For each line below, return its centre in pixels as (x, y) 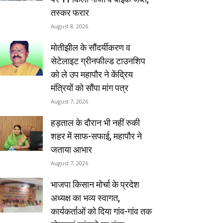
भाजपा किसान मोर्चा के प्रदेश (95, 184)
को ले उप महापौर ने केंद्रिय (92, 74)
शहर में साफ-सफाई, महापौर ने (96, 136)
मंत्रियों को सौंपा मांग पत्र (90, 88)
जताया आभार (71, 149)
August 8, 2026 (69, 26)
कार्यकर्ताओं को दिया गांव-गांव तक (101, 211)
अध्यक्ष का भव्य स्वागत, (85, 198)
